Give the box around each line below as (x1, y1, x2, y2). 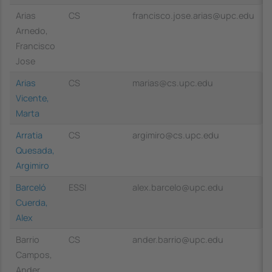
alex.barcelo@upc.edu (132, 181, 223, 193)
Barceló (16, 181, 46, 193)
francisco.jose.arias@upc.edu (132, 9, 254, 21)
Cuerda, (16, 196, 48, 208)
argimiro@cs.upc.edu (132, 129, 219, 141)
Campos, (16, 248, 52, 260)
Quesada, (16, 144, 55, 156)
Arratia (16, 129, 42, 141)
